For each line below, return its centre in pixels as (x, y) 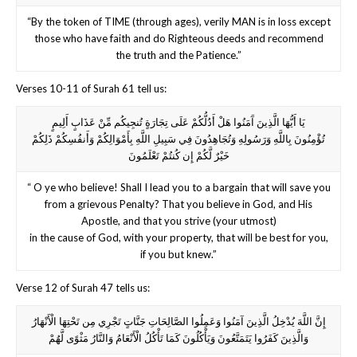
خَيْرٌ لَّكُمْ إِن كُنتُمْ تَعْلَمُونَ (178, 155)
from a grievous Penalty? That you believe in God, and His (178, 204)
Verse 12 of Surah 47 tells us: (83, 287)
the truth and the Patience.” (178, 55)
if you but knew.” (178, 254)
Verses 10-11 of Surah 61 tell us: (91, 88)
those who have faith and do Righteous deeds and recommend (178, 38)
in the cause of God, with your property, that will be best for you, (178, 237)
